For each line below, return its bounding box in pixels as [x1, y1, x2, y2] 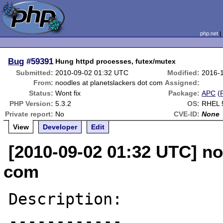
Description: [8, 190, 122, 208]
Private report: [5, 110, 54, 118]
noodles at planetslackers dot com [55, 79, 163, 87]
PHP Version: [9, 100, 54, 108]
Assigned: [165, 79, 200, 87]
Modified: [167, 69, 200, 77]
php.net [200, 30, 218, 36]
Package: [168, 89, 200, 97]
